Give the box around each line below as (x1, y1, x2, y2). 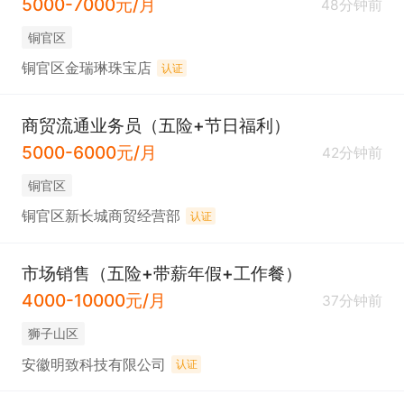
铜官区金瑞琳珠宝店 (21, 60, 151, 78)
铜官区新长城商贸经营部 (21, 207, 180, 225)
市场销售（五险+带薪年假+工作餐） (21, 262, 302, 284)
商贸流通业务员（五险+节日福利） (21, 114, 290, 136)
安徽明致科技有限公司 (21, 355, 166, 373)
